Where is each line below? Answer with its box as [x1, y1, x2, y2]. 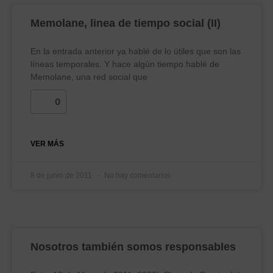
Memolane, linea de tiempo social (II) [30, 17, 221, 29]
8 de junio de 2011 [30, 171, 94, 180]
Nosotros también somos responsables [30, 241, 236, 253]
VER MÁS [30, 140, 64, 148]
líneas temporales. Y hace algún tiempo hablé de [30, 59, 219, 69]
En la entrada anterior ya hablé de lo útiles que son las [30, 46, 241, 56]
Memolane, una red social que [30, 72, 147, 82]
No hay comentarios [102, 171, 171, 180]
